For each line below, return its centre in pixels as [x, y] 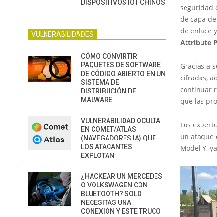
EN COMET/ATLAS [108, 129]
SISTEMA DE [100, 82]
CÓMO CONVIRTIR [109, 56]
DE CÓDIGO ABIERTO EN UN [123, 74]
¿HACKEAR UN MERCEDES [122, 176]
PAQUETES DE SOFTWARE [121, 65]
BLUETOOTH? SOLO [111, 194]
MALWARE [97, 100]
